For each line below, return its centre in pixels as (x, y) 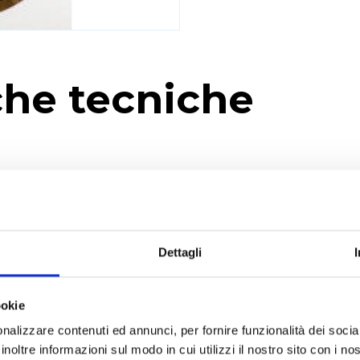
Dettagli (180, 252)
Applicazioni (248, 337)
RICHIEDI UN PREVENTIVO (180, 235)
